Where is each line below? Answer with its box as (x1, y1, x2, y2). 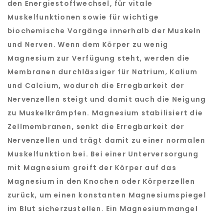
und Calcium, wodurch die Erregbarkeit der (7, 81, 185, 90)
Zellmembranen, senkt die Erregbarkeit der (7, 122, 185, 131)
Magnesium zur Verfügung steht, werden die (7, 53, 190, 63)
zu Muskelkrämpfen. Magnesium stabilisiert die (7, 108, 203, 118)
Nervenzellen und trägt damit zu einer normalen (7, 135, 206, 145)
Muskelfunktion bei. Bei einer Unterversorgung (7, 149, 199, 159)
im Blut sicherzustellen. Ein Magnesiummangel (7, 204, 198, 214)
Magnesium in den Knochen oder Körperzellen (7, 176, 196, 186)
